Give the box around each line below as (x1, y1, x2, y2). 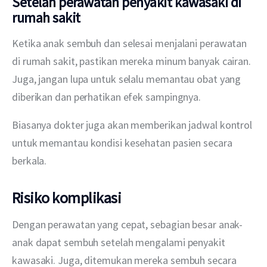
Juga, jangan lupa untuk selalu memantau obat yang (12, 72, 244, 86)
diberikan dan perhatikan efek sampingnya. (12, 90, 201, 104)
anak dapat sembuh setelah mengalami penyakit (12, 235, 228, 250)
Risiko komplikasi (12, 187, 122, 207)
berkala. (12, 154, 47, 168)
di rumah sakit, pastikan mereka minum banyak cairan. (12, 54, 253, 69)
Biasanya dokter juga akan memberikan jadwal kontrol (12, 118, 254, 132)
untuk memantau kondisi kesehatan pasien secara (12, 136, 235, 150)
